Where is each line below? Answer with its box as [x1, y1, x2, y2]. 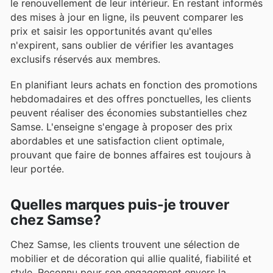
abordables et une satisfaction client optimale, [10, 134, 224, 147]
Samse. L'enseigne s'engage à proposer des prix [10, 120, 233, 133]
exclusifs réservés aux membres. [10, 52, 160, 65]
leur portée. [10, 162, 64, 175]
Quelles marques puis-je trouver [10, 196, 229, 214]
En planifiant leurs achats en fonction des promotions [10, 78, 257, 91]
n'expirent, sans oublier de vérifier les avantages [10, 38, 233, 51]
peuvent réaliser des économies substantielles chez [10, 106, 247, 119]
